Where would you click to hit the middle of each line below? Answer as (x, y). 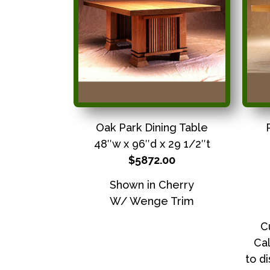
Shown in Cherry (152, 185)
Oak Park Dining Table (152, 127)
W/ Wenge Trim (152, 201)
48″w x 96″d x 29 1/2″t (152, 144)
